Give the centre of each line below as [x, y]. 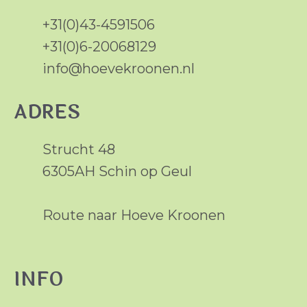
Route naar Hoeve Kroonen [134, 215]
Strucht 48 [79, 149]
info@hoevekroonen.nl [119, 69]
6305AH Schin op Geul [117, 171]
